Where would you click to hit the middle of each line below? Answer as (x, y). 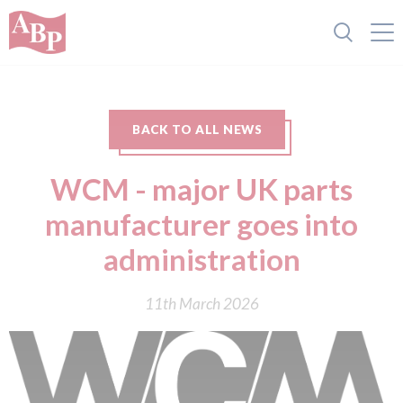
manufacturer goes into (201, 224)
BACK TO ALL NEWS (197, 130)
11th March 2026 (201, 304)
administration (201, 259)
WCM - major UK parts (201, 189)
